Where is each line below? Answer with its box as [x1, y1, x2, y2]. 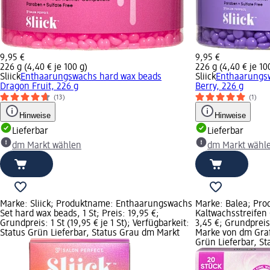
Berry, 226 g [195, 81, 243, 92]
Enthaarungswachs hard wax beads [20, 72, 162, 82]
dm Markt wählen [12, 140, 81, 151]
